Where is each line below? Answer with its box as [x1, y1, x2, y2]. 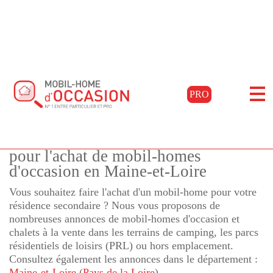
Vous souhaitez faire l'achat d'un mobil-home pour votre [9, 186, 257, 198]
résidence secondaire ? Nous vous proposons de [9, 199, 220, 211]
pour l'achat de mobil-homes [9, 147, 201, 165]
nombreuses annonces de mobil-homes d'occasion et [9, 213, 239, 225]
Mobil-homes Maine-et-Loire [31, 118, 242, 138]
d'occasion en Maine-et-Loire [9, 162, 207, 180]
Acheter [48, 62, 77, 71]
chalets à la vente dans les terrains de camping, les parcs [9, 226, 258, 238]
